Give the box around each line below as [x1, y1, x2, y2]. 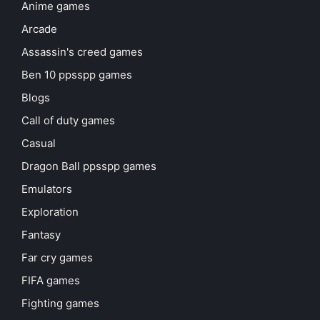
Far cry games [21, 251, 93, 265]
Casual [21, 136, 56, 151]
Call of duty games [21, 114, 115, 128]
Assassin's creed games [21, 45, 143, 59]
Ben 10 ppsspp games [21, 68, 132, 82]
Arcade [21, 22, 57, 36]
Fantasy [21, 228, 61, 242]
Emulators [21, 182, 72, 196]
